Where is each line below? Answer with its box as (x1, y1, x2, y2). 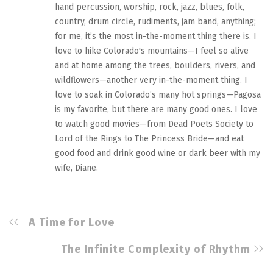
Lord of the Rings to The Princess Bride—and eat (55, 133, 244, 144)
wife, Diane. (55, 163, 98, 174)
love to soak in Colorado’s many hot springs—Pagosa (55, 90, 261, 101)
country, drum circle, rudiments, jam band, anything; (55, 16, 256, 27)
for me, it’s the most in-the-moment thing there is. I (55, 31, 257, 42)
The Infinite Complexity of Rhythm (61, 243, 250, 257)
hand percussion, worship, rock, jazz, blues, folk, (55, 2, 244, 13)
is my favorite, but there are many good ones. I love (55, 104, 257, 115)
